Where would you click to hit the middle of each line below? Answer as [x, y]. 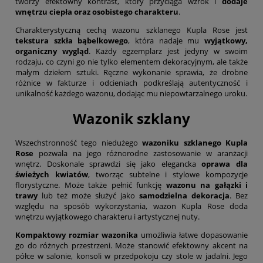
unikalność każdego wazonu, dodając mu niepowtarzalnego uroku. [131, 94]
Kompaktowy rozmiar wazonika [77, 235]
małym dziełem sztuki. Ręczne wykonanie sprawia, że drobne [131, 73]
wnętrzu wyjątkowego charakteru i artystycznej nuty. [107, 216]
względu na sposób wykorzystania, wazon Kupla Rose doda [131, 206]
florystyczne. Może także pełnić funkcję [91, 185]
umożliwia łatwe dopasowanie [193, 235]
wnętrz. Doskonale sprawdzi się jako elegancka [109, 163]
